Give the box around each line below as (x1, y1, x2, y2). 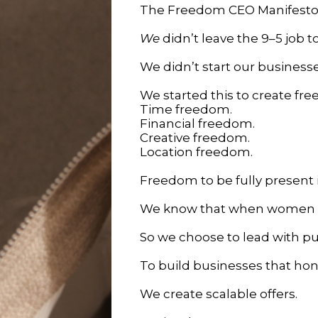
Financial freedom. (140, 116, 255, 131)
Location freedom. (140, 144, 253, 159)
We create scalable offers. (140, 286, 297, 301)
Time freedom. (140, 102, 232, 116)
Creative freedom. (140, 130, 250, 145)
